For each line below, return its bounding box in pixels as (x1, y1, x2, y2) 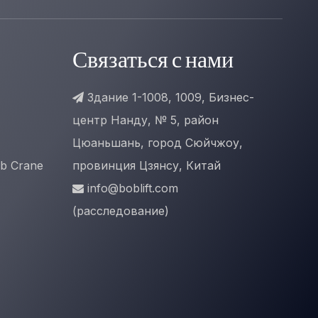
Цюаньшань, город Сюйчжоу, (72, 136, 243, 150)
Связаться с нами (72, 45, 234, 78)
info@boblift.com (87, 181, 178, 195)
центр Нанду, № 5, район (72, 113, 219, 127)
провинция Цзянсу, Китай (72, 158, 221, 172)
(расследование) (72, 204, 169, 218)
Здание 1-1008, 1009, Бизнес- (84, 90, 254, 104)
